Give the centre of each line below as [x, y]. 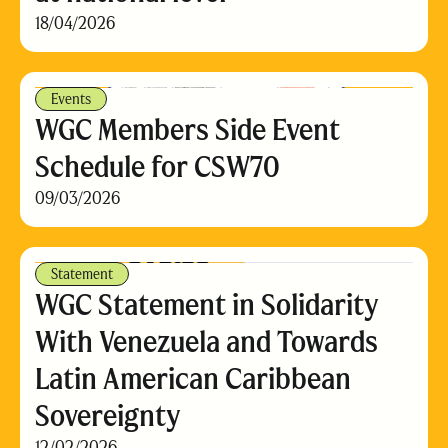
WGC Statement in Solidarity [207, 304]
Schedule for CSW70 [157, 166]
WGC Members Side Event [187, 129]
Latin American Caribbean [193, 378]
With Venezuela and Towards [206, 341]
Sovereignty [108, 415]
